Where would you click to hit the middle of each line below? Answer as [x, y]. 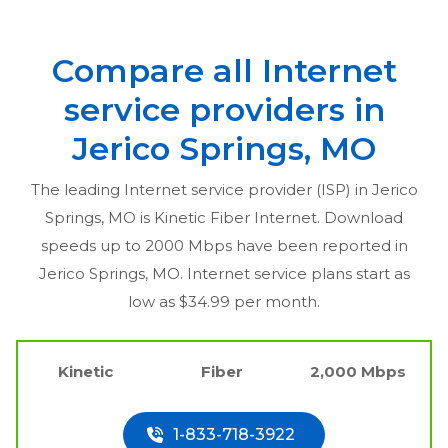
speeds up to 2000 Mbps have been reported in [224, 245]
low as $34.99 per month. [224, 301]
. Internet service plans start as [294, 273]
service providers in [224, 109]
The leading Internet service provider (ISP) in [201, 189]
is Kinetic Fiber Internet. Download [269, 217]
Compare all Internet [224, 70]
